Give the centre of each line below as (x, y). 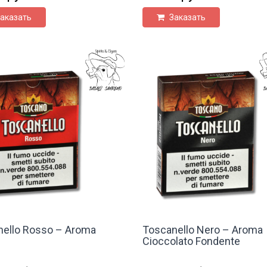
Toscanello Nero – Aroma (202, 229)
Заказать (186, 17)
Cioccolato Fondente (191, 241)
